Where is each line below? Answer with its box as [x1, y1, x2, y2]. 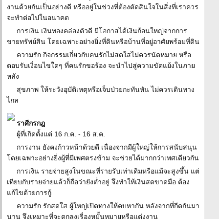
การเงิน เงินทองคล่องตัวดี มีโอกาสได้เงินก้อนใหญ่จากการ [17, 27, 187, 35]
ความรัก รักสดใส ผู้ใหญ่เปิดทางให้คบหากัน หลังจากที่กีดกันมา [17, 202, 199, 210]
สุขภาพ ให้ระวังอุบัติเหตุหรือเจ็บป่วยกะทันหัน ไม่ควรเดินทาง [17, 86, 195, 93]
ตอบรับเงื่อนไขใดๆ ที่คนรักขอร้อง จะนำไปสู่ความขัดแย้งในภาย [7, 62, 195, 69]
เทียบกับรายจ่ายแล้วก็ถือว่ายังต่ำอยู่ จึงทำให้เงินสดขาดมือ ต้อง [7, 178, 190, 186]
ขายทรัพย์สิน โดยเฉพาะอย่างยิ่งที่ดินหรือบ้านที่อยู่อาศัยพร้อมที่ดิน [7, 38, 199, 45]
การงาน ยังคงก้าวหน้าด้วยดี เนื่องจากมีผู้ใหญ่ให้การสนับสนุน [17, 143, 197, 151]
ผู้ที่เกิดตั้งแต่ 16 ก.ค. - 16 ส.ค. [17, 130, 105, 138]
